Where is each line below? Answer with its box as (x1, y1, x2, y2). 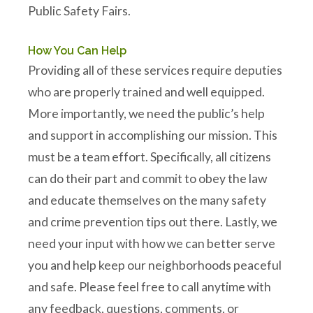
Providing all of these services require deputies (28, 63, 282, 78)
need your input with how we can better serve (28, 236, 275, 251)
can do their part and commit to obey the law (28, 171, 267, 186)
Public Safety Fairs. (28, 3, 131, 18)
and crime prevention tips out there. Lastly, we (28, 214, 277, 229)
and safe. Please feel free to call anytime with (28, 279, 271, 294)
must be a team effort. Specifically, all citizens (28, 150, 271, 164)
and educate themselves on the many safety (28, 193, 266, 208)
